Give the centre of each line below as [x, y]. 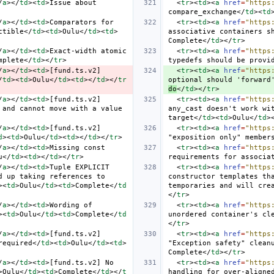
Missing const [77, 147]
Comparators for [82, 22]
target [181, 117]
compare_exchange [202, 12]
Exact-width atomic [88, 51]
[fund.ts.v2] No [82, 262]
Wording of [71, 205]
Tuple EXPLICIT [80, 167]
